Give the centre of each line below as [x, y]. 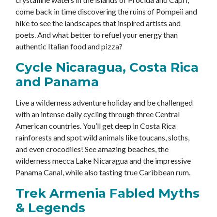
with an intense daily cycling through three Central [98, 114]
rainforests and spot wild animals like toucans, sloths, [102, 138]
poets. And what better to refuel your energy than [97, 35]
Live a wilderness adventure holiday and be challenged [104, 103]
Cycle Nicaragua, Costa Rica [107, 68]
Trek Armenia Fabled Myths [108, 194]
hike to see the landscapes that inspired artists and [98, 23]
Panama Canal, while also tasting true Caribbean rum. [103, 172]
